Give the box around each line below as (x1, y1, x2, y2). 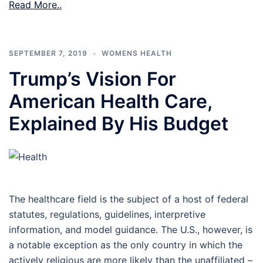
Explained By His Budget (9, 112, 228, 136)
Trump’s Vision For (9, 68, 176, 91)
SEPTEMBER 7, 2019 (9, 49, 87, 58)
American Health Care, (9, 90, 212, 113)
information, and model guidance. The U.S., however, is (9, 224, 252, 236)
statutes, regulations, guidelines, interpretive (9, 208, 205, 221)
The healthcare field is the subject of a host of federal (9, 193, 248, 205)
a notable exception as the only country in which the (9, 239, 242, 251)
